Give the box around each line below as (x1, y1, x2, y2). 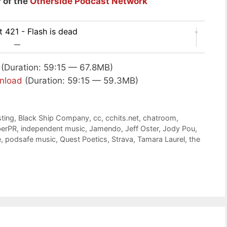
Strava (111, 134, 133, 143)
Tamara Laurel (137, 134, 185, 143)
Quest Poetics (60, 134, 107, 143)
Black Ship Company (18, 113, 90, 122)
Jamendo (89, 124, 121, 133)
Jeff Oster (125, 124, 159, 133)
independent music (21, 124, 85, 133)
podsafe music (5, 134, 56, 143)
